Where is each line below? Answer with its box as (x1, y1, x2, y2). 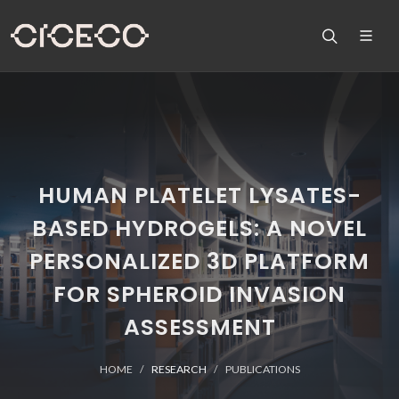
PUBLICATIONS (224, 362, 300, 376)
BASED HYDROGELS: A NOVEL (32, 213, 367, 244)
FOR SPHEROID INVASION (53, 279, 346, 310)
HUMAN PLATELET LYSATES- (37, 180, 362, 211)
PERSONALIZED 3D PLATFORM (29, 246, 370, 277)
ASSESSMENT (123, 312, 276, 343)
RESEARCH (151, 362, 207, 376)
